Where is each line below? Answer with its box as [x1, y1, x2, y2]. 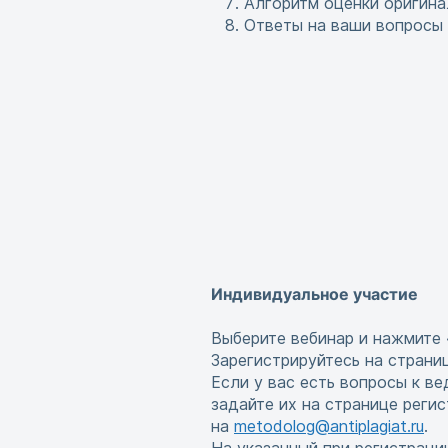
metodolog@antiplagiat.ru [234, 416, 424, 436]
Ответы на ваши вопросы [244, 15, 443, 35]
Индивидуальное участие [211, 284, 418, 304]
